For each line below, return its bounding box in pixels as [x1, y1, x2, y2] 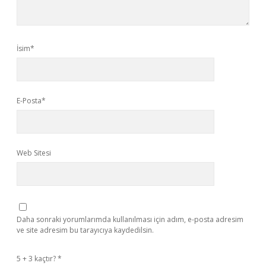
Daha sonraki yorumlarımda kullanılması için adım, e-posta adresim [17, 214, 243, 224]
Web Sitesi [17, 148, 51, 158]
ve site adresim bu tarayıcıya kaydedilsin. [17, 225, 154, 235]
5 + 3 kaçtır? [17, 254, 58, 264]
